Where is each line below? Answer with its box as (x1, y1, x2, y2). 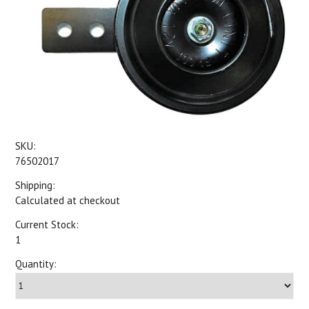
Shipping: (15, 179, 56, 192)
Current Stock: (15, 218, 79, 231)
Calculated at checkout (15, 194, 121, 207)
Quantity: (15, 257, 57, 270)
